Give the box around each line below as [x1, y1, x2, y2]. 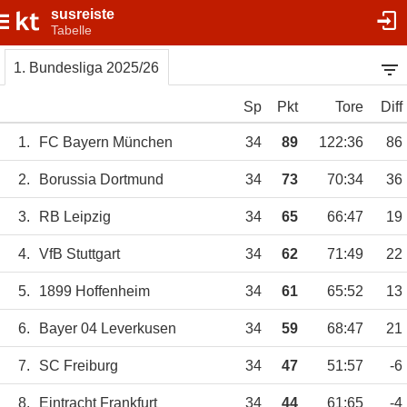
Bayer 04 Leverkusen [39, 321, 176, 337]
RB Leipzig [39, 209, 111, 225]
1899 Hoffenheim [39, 283, 150, 300]
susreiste [51, 6, 114, 22]
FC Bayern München [39, 134, 173, 151]
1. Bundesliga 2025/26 [14, 59, 160, 75]
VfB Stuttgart [39, 246, 120, 263]
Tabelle [51, 23, 92, 37]
